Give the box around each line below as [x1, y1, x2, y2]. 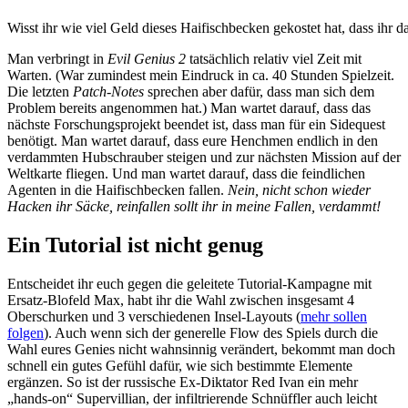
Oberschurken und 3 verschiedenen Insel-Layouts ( [7, 308, 301, 324]
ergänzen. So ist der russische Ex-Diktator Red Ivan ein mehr [7, 373, 358, 390]
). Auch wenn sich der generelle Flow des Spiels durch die [44, 324, 378, 341]
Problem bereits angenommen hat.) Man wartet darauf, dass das [7, 99, 371, 116]
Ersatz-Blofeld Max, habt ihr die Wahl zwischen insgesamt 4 [7, 291, 354, 308]
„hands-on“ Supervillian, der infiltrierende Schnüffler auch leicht [7, 390, 377, 406]
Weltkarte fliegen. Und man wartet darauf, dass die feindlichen [7, 165, 365, 181]
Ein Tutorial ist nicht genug [7, 232, 263, 257]
